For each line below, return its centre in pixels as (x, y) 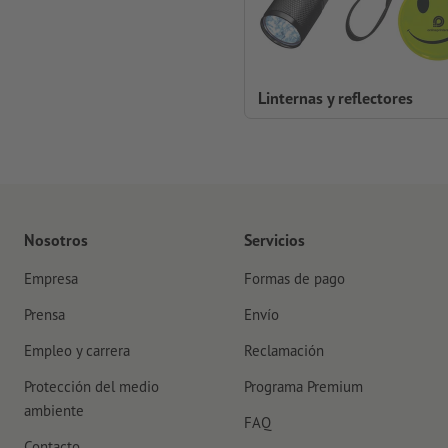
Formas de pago (294, 278)
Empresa (51, 278)
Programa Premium (303, 386)
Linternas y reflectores (335, 98)
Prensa (44, 314)
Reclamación (284, 350)
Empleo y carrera (77, 350)
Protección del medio (91, 386)
